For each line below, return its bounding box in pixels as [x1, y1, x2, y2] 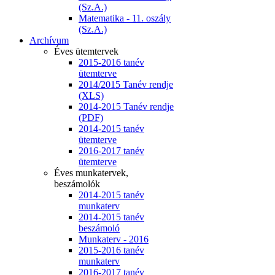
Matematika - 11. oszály [79, 13, 171, 24]
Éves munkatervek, [54, 168, 128, 179]
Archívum [29, 35, 69, 46]
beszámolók [54, 179, 100, 190]
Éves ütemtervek [54, 46, 118, 57]
